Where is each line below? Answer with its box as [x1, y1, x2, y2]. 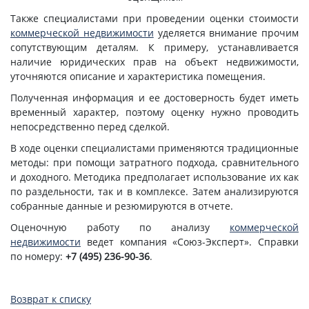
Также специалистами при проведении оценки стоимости [10, 11, 299, 25]
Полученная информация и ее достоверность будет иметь [10, 90, 299, 104]
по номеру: [10, 249, 66, 263]
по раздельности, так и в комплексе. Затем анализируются [10, 184, 299, 198]
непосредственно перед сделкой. [10, 119, 170, 133]
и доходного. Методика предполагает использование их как [10, 170, 299, 183]
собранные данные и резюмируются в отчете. [10, 199, 233, 212]
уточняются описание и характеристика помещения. [10, 69, 266, 83]
